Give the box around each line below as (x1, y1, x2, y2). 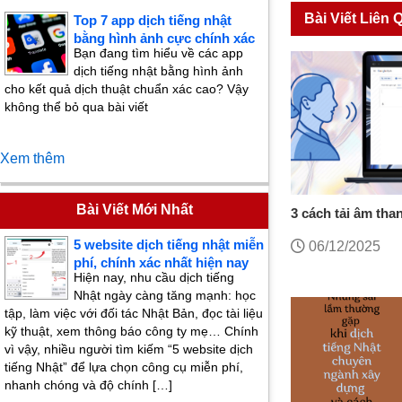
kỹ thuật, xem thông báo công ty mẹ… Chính (4, 324, 258, 339)
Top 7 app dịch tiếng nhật (74, 13, 232, 29)
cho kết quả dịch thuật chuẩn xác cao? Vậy (4, 82, 249, 97)
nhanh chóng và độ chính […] (4, 378, 172, 393)
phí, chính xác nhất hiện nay (74, 255, 249, 271)
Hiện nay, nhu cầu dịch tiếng (74, 270, 234, 285)
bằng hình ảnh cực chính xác (74, 31, 255, 47)
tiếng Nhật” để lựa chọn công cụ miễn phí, (4, 360, 243, 375)
